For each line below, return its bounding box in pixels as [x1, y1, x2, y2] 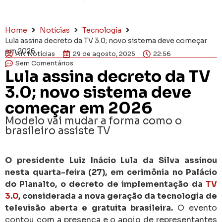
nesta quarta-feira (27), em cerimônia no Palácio [5, 167, 217, 178]
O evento [172, 203, 218, 214]
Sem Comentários [15, 59, 73, 67]
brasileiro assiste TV [5, 124, 111, 137]
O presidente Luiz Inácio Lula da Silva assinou [5, 155, 217, 166]
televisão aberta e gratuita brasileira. [5, 203, 173, 214]
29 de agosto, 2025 [73, 50, 135, 58]
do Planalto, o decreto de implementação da [5, 179, 206, 190]
